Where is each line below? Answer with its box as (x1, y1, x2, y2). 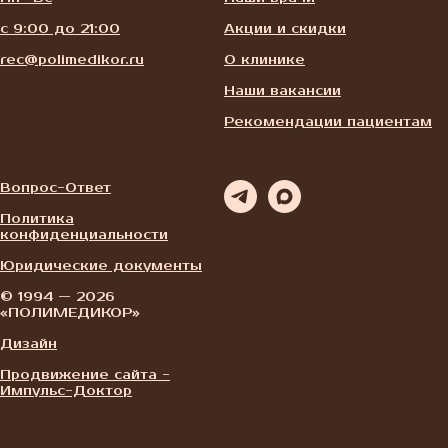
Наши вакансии (224, 83, 341, 100)
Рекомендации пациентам (224, 114, 432, 131)
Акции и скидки (224, 21, 346, 38)
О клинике (224, 52, 305, 69)
